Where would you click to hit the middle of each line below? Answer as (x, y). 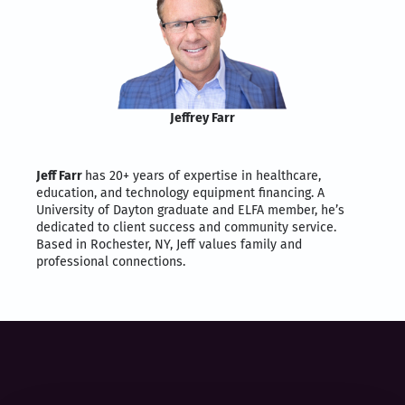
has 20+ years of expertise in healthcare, (203, 175)
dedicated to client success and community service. (186, 227)
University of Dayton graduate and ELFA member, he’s (190, 210)
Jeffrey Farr (202, 118)
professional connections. (111, 261)
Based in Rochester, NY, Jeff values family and (169, 244)
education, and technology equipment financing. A (180, 193)
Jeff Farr (61, 175)
